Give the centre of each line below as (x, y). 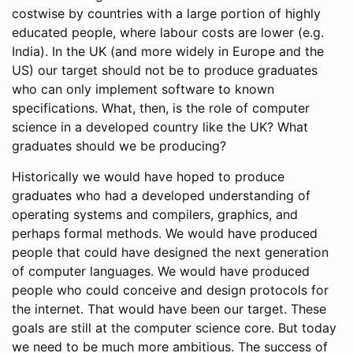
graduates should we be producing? (119, 146)
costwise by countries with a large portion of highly (166, 13)
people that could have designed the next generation (170, 252)
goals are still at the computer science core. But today (174, 328)
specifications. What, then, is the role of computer (161, 108)
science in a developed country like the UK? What (160, 127)
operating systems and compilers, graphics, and (155, 214)
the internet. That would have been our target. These (169, 309)
